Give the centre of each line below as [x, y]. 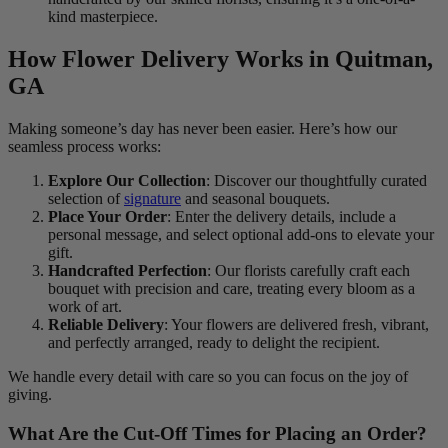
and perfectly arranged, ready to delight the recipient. [214, 343]
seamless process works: [84, 147]
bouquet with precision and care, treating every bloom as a [231, 289]
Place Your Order [107, 217]
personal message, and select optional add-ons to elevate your [241, 235]
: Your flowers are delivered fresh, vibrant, [296, 325]
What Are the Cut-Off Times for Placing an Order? [217, 433]
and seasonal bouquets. [255, 199]
